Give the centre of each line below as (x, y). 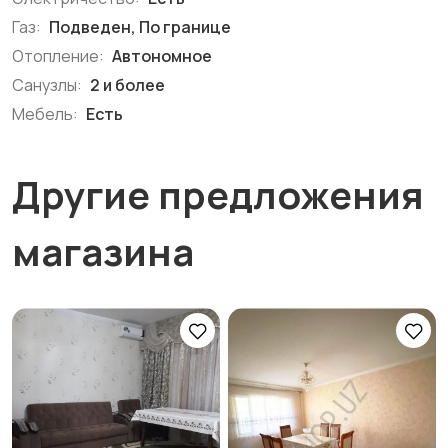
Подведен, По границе (138, 27)
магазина (103, 251)
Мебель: (45, 114)
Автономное (160, 56)
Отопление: (58, 56)
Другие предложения (218, 194)
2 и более (126, 85)
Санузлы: (47, 85)
